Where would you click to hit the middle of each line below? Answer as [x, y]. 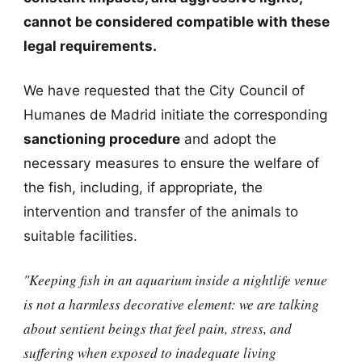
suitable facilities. [80, 235]
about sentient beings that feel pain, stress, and [157, 329]
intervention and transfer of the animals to [160, 211]
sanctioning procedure [101, 138]
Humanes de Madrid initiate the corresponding [175, 114]
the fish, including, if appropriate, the [143, 187]
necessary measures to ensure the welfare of [171, 162]
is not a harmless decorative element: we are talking [171, 305]
